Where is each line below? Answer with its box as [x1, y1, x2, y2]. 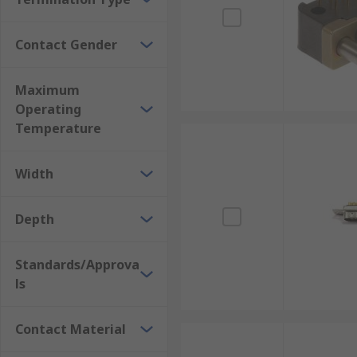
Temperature [15, 120, 101, 137]
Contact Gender [15, 36, 117, 53]
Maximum [15, 81, 80, 99]
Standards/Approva [15, 256, 139, 273]
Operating [15, 100, 81, 118]
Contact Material [15, 320, 126, 338]
